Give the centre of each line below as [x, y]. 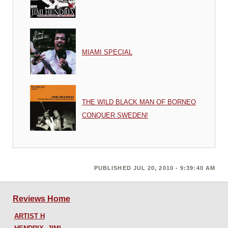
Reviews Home [41, 198]
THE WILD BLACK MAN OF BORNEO [139, 102]
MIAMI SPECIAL [107, 52]
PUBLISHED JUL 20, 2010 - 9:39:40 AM [154, 168]
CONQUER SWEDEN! [115, 116]
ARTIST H [30, 216]
